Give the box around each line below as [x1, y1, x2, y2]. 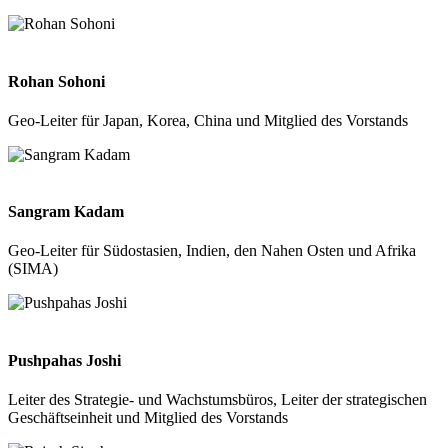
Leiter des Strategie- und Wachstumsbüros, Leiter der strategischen [8, 390, 427, 408]
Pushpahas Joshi [8, 351, 121, 369]
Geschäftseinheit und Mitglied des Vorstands [8, 408, 288, 426]
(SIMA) [8, 260, 58, 278]
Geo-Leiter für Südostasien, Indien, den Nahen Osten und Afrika [8, 242, 416, 260]
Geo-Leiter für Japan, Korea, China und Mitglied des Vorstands [8, 111, 408, 129]
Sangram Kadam [8, 203, 124, 221]
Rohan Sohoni [8, 72, 105, 90]
